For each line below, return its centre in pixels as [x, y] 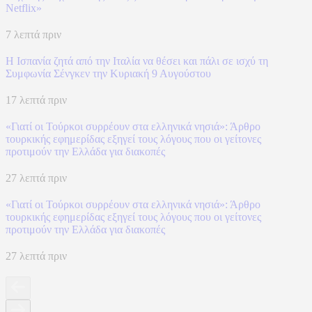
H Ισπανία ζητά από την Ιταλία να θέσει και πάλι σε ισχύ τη [137, 61]
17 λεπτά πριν [36, 100]
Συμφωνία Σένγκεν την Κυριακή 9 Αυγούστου [108, 73]
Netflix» [24, 8]
